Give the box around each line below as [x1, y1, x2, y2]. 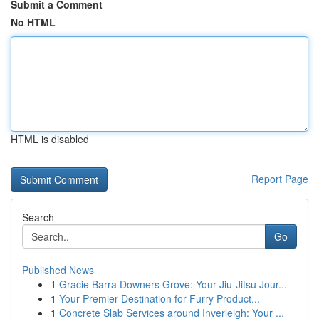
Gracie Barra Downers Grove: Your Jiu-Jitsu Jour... [59, 277, 287, 291]
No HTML [11, 15, 56, 29]
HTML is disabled [11, 132, 89, 146]
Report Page [251, 172, 308, 186]
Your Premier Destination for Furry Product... [59, 291, 260, 305]
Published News [22, 263, 94, 277]
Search [22, 210, 54, 224]
